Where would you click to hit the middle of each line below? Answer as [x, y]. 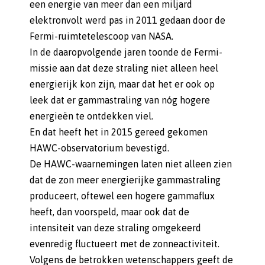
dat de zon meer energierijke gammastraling [125, 180]
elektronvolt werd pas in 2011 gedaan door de [127, 20]
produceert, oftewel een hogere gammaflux [122, 196]
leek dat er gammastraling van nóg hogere [120, 100]
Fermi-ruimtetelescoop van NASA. [101, 36]
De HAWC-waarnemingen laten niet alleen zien [131, 164]
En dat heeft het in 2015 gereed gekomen [119, 132]
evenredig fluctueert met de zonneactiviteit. [125, 244]
